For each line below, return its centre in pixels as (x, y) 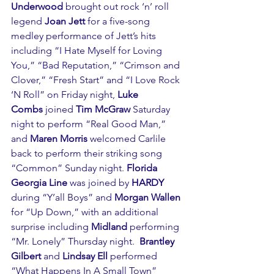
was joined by (99, 183)
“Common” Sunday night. (69, 168)
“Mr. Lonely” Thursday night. (75, 242)
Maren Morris (57, 139)
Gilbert (26, 256)
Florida (143, 168)
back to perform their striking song (88, 154)
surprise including (51, 227)
